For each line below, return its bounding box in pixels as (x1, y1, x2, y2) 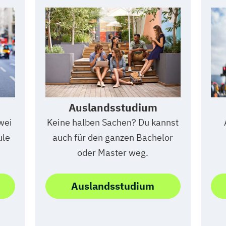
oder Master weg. (77, 146, 149, 158)
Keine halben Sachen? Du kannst (47, 116, 179, 128)
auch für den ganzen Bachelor (52, 131, 174, 143)
